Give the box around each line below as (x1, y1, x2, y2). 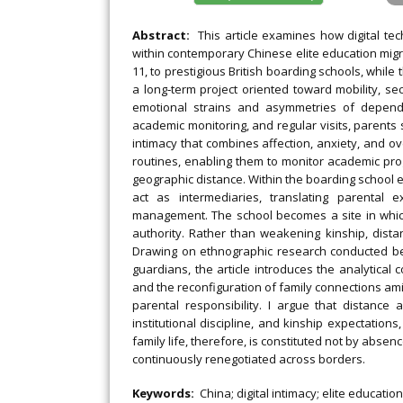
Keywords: (132, 385, 200, 401)
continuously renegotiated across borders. (132, 351, 365, 367)
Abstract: (132, 27, 199, 43)
